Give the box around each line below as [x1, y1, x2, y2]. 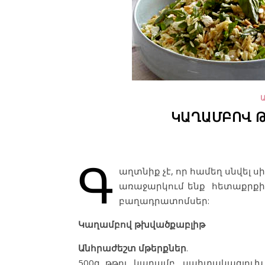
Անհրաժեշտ [78, 242, 136, 254]
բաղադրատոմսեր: [119, 195, 209, 206]
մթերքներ [138, 242, 186, 254]
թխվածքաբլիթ [134, 218, 205, 230]
